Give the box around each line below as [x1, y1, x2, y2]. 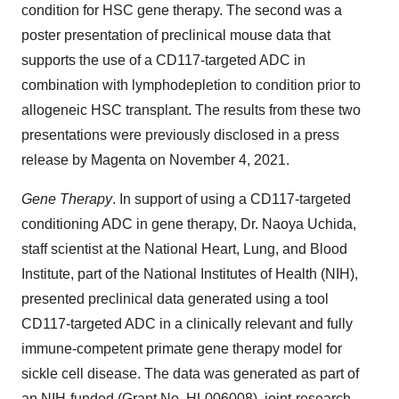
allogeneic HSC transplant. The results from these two [21, 102, 361, 118]
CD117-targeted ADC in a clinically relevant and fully [21, 316, 353, 331]
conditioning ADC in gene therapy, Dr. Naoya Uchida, [21, 216, 356, 232]
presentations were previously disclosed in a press [21, 127, 339, 142]
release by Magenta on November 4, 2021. [21, 152, 289, 167]
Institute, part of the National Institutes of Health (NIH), [21, 266, 358, 281]
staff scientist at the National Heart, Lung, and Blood [21, 241, 347, 256]
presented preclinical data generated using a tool [21, 291, 329, 306]
